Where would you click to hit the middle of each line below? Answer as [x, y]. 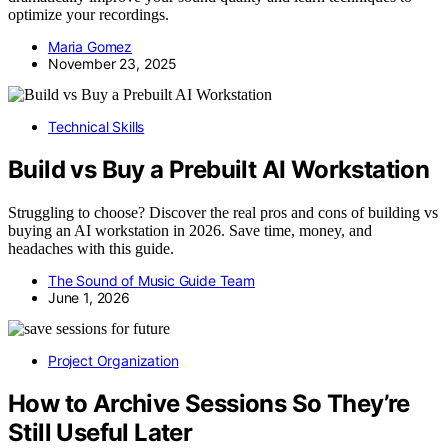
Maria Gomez [90, 46]
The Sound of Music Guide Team [151, 280]
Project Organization [113, 360]
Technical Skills [96, 126]
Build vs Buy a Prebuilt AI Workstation [219, 169]
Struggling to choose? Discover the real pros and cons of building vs [223, 212]
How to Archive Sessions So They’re [209, 403]
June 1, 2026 [89, 297]
